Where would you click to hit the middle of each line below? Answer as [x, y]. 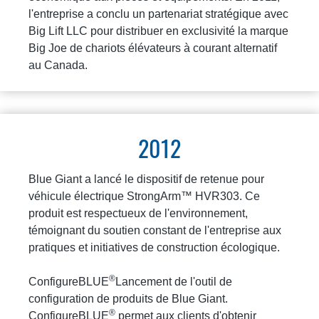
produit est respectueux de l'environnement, [138, 213]
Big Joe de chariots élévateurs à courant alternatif [153, 48]
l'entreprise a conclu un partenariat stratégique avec [158, 14]
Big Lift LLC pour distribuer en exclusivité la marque [158, 31]
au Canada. [58, 65]
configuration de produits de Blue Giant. [128, 298]
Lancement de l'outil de [174, 281]
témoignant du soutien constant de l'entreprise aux [155, 230]
